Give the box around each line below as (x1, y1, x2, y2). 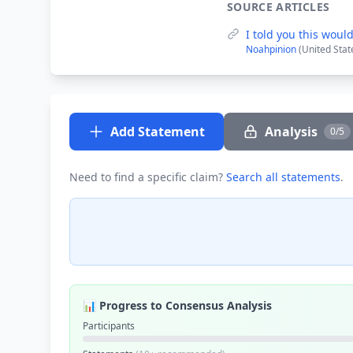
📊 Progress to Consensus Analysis (83, 298, 272, 313)
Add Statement (110, 123, 205, 140)
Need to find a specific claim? (69, 169, 226, 184)
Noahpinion (246, 43, 299, 56)
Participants (83, 319, 135, 333)
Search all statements (226, 169, 340, 184)
